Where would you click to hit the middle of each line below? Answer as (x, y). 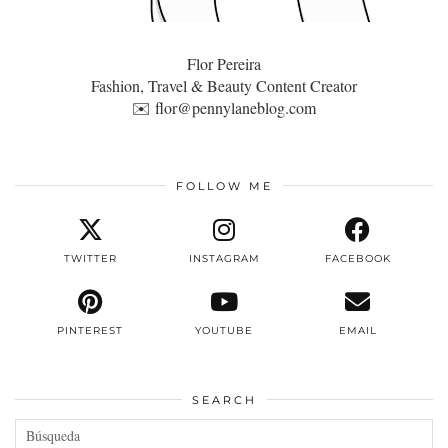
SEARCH (224, 399)
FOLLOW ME (224, 185)
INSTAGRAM (224, 258)
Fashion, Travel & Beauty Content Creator (224, 85)
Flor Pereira (224, 63)
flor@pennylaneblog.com (235, 107)
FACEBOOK (357, 258)
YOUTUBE (224, 330)
